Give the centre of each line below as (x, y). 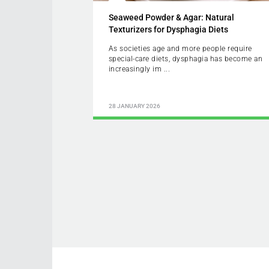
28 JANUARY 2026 (134, 106)
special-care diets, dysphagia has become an (186, 59)
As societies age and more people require (180, 48)
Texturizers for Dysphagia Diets (168, 29)
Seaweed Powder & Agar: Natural (171, 17)
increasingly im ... (139, 69)
